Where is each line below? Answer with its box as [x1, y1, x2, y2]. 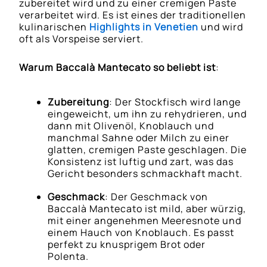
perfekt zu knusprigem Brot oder [48, 238, 206, 252]
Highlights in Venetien [89, 20, 199, 33]
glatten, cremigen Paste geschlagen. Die [48, 142, 247, 156]
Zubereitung [48, 95, 110, 108]
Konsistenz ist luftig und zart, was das [48, 154, 234, 168]
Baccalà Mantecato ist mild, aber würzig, [48, 202, 247, 216]
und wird [198, 20, 244, 33]
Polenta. [48, 250, 89, 263]
